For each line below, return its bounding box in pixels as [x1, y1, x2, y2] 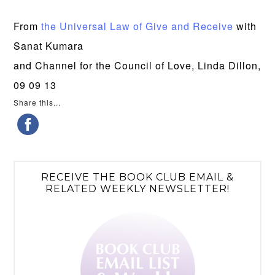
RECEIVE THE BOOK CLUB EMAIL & [41, 171, 234, 184]
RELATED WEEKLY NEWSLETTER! [45, 183, 230, 195]
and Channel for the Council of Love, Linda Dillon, [14, 58, 261, 73]
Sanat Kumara [14, 39, 84, 53]
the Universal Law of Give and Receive [41, 19, 234, 34]
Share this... [14, 97, 61, 108]
